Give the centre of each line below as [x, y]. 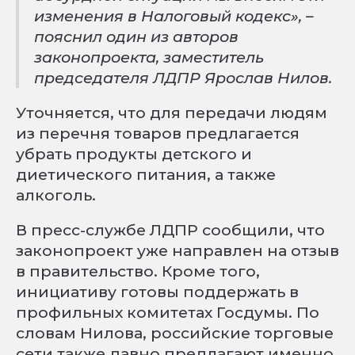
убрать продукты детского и [134, 154]
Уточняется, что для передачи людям [172, 113]
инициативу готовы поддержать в [157, 292]
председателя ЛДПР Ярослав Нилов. [183, 78]
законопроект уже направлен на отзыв [177, 250]
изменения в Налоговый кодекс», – [174, 16]
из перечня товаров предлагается [158, 133]
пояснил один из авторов [137, 36]
